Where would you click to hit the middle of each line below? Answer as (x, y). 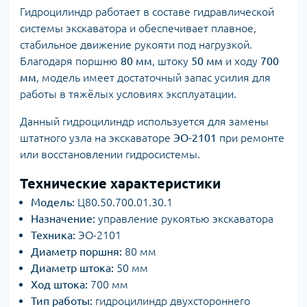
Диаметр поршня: (76, 251)
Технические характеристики (120, 183)
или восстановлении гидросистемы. (110, 154)
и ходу (242, 61)
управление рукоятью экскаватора (184, 219)
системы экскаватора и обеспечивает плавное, (138, 28)
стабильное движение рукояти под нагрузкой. (136, 45)
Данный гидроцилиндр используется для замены (144, 121)
